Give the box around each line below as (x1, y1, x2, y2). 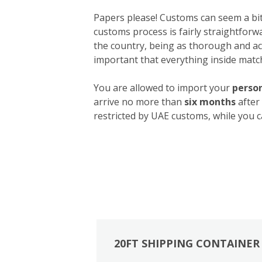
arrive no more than (94, 95, 184, 108)
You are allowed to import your (94, 81, 232, 94)
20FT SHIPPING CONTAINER (113, 236, 260, 250)
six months (184, 95, 236, 108)
